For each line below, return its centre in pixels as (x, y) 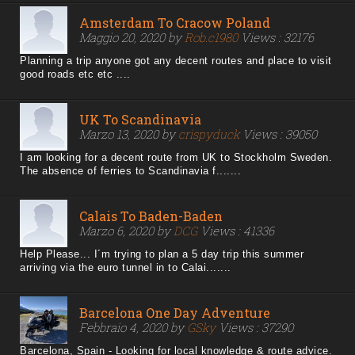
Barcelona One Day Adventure (175, 313)
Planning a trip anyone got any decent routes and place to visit (176, 61)
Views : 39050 (278, 134)
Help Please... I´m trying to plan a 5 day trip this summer (162, 254)
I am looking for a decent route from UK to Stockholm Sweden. (176, 158)
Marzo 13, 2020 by (129, 134)
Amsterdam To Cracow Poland (175, 23)
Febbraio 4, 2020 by (133, 328)
